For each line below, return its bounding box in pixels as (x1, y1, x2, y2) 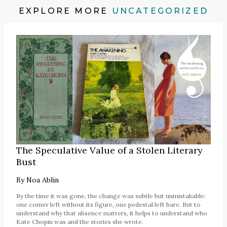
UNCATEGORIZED (111, 6, 209, 16)
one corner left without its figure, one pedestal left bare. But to (16, 201, 201, 209)
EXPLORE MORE (18, 6, 112, 16)
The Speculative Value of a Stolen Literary (16, 144, 203, 157)
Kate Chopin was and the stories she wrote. (16, 218, 143, 226)
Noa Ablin (26, 175, 59, 185)
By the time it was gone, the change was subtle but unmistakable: (16, 192, 206, 200)
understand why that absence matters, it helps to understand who (16, 209, 207, 217)
